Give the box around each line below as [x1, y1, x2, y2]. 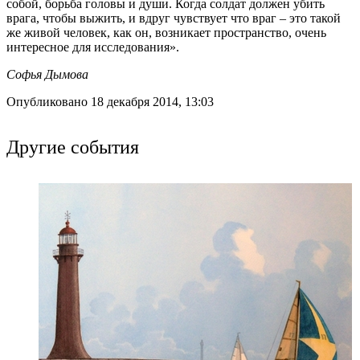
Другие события [6, 133, 139, 159]
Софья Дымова [6, 67, 88, 81]
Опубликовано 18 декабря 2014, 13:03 [6, 94, 214, 108]
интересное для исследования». [6, 39, 179, 54]
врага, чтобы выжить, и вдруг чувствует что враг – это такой [6, 10, 341, 25]
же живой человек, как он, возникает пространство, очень [6, 25, 326, 39]
